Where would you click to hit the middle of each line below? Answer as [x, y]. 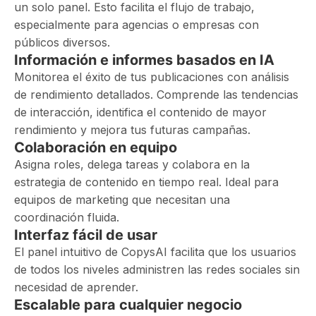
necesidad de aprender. [76, 287]
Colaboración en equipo [96, 147]
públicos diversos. [62, 42]
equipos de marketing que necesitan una [122, 200]
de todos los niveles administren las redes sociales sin [157, 269]
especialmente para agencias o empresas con [136, 25]
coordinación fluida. [67, 217]
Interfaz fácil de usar [86, 235]
